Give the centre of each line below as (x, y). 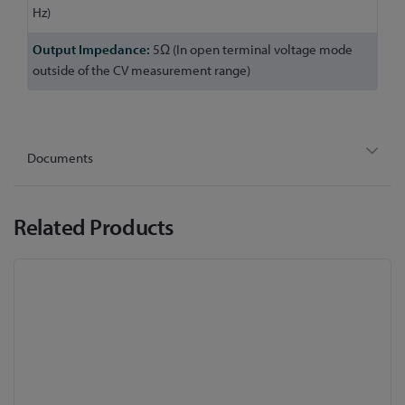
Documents (60, 158)
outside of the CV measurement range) (141, 71)
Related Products (94, 227)
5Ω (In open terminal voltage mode (251, 50)
